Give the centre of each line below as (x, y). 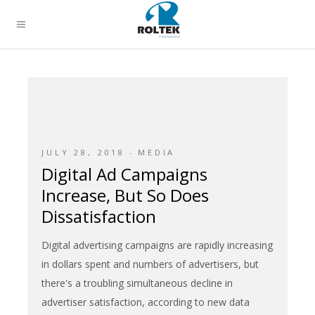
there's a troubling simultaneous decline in (137, 283)
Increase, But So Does (125, 195)
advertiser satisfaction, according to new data (146, 302)
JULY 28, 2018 (84, 152)
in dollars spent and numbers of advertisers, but (150, 264)
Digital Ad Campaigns (124, 174)
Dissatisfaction (99, 216)
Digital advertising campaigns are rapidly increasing (157, 245)
